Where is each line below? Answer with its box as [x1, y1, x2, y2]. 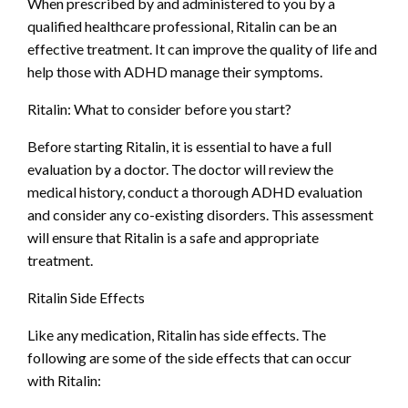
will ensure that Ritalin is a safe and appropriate [27, 229, 319, 247]
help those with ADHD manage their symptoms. [27, 63, 322, 81]
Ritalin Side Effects [27, 289, 145, 307]
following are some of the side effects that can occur [27, 349, 352, 367]
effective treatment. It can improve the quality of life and [27, 40, 377, 58]
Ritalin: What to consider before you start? [27, 100, 291, 118]
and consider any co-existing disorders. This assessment [27, 206, 373, 224]
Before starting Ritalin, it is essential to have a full [27, 138, 331, 156]
